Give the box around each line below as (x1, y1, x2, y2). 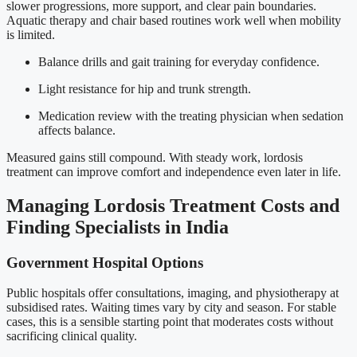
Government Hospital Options (6, 253, 203, 271)
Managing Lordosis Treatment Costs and (6, 194, 339, 216)
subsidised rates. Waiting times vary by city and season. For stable (6, 300, 336, 315)
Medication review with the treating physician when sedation (38, 108, 343, 123)
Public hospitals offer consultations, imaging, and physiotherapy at (6, 286, 339, 300)
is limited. (6, 27, 55, 41)
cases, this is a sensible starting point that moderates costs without (6, 315, 333, 329)
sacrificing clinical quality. (6, 329, 137, 343)
